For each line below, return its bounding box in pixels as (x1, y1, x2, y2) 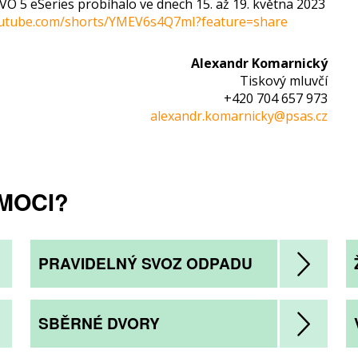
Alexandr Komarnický (190, 54, 328, 72)
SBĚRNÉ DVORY (38, 312, 161, 334)
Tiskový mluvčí (239, 72, 328, 89)
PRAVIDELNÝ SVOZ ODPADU (38, 252, 253, 274)
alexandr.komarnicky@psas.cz (149, 107, 328, 125)
